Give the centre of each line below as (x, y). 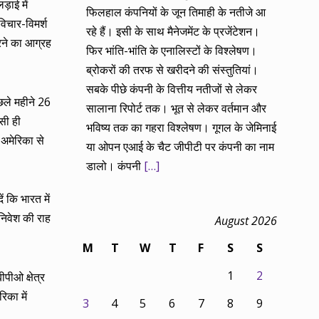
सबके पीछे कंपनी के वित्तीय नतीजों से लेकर (172, 89)
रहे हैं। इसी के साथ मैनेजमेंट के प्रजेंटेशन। (173, 32)
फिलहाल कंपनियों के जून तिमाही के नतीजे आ (176, 12)
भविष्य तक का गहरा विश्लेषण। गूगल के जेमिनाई (182, 128)
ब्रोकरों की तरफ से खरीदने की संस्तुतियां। (173, 70)
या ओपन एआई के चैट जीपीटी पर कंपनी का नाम (181, 147)
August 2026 (246, 221)
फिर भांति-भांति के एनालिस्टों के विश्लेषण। (172, 51)
